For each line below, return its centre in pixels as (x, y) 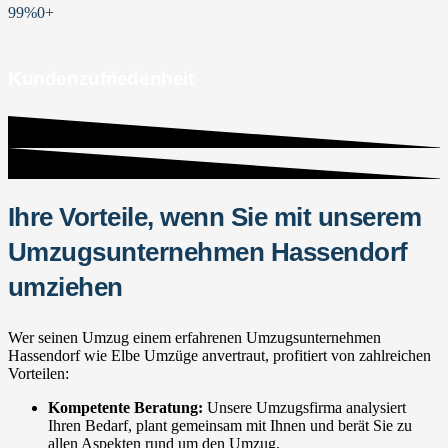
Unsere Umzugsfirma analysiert (304, 408)
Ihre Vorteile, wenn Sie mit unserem (215, 217)
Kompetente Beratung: (125, 408)
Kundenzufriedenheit (101, 79)
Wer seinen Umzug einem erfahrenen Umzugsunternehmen (194, 338)
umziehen (65, 287)
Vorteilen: (38, 374)
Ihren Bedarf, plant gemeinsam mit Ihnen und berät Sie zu (230, 426)
